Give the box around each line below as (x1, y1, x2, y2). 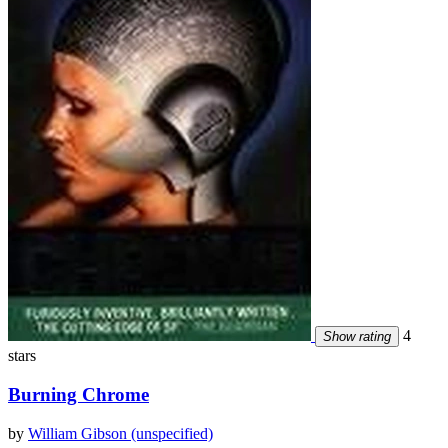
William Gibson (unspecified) (28, 424, 213, 442)
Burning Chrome (8, 384, 149, 406)
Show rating (323, 329, 391, 345)
